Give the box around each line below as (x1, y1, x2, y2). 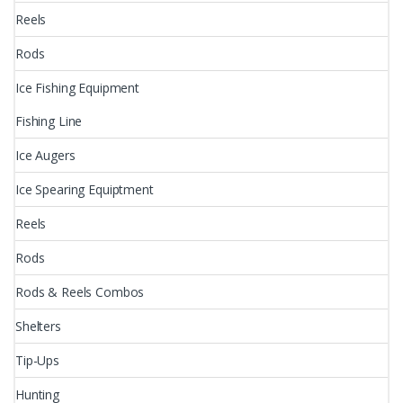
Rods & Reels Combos (15, 282, 145, 300)
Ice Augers (15, 146, 76, 164)
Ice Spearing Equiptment (15, 180, 154, 198)
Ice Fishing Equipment (15, 78, 140, 96)
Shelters (15, 317, 61, 335)
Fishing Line (15, 112, 83, 130)
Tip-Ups (15, 351, 60, 369)
